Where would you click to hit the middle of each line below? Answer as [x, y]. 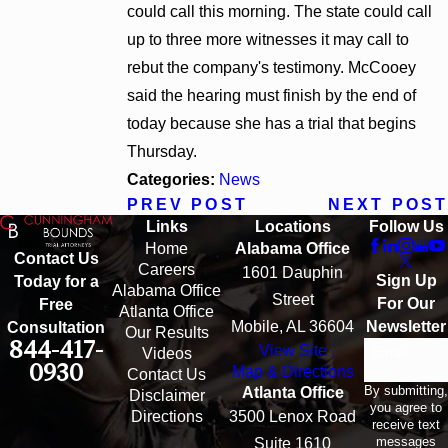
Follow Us [406, 226]
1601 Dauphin [292, 272]
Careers [166, 269]
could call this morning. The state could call [279, 11]
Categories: [172, 179]
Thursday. [161, 151]
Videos [166, 353]
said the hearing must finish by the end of [271, 95]
